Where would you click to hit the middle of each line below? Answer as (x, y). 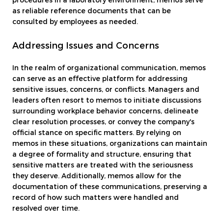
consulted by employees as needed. (75, 22)
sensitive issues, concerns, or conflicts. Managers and (106, 90)
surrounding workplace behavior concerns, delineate (105, 111)
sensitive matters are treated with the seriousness (103, 165)
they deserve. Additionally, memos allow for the (97, 176)
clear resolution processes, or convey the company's (103, 122)
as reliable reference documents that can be (92, 11)
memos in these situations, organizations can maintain (110, 144)
